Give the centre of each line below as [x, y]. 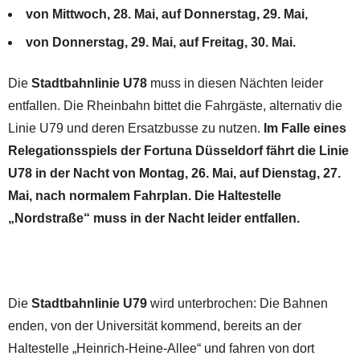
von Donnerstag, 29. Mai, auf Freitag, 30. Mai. [161, 42]
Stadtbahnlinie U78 [89, 83]
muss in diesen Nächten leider [235, 83]
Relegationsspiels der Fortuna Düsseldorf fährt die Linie [178, 150]
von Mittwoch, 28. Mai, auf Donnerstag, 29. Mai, [167, 14]
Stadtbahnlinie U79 [89, 303]
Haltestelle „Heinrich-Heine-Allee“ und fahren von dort [161, 348]
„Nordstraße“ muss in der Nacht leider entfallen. [154, 218]
